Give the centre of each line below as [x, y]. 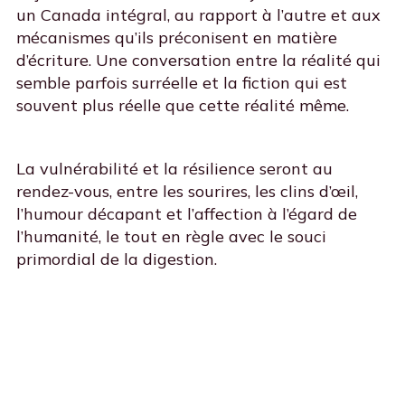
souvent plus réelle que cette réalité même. [182, 106]
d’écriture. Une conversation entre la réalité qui [198, 61]
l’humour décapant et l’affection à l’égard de [186, 214]
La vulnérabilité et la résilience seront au [174, 169]
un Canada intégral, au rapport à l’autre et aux [198, 15]
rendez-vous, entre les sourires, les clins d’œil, [187, 192]
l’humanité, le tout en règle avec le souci [171, 237]
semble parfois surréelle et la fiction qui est [181, 83]
